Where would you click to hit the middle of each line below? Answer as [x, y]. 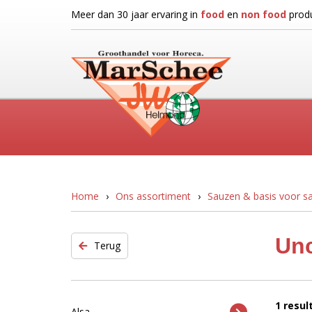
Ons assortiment [153, 196]
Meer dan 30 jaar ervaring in [136, 14]
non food [264, 14]
